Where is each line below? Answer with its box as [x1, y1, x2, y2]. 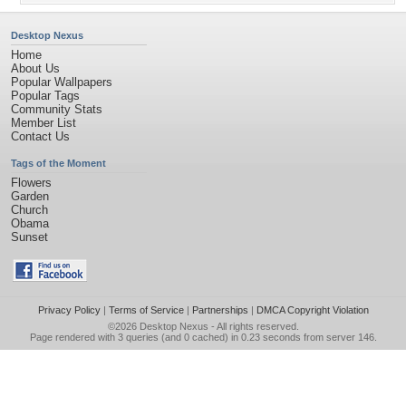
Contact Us [11, 130, 70, 143]
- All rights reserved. [208, 321, 299, 332]
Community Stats [11, 102, 102, 116]
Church [11, 203, 48, 217]
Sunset [11, 230, 48, 244]
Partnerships [191, 304, 248, 315]
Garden [11, 189, 49, 203]
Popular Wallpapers [11, 75, 112, 89]
